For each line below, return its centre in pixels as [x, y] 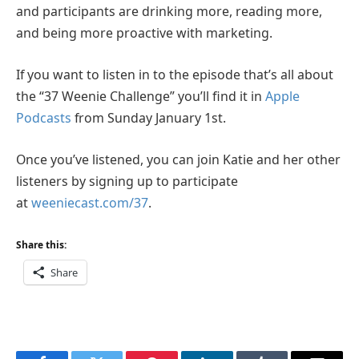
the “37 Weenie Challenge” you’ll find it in [141, 96]
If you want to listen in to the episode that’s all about [175, 74]
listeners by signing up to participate [127, 181]
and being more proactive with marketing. [144, 33]
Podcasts [45, 117]
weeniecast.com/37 [90, 202]
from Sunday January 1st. [150, 117]
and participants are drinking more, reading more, [169, 12]
